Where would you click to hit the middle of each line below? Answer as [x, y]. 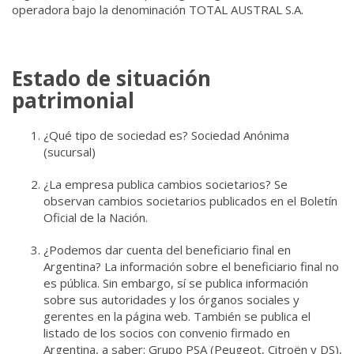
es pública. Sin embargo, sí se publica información [176, 283]
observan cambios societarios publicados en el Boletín [190, 201]
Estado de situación [111, 78]
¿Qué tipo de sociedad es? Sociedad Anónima [166, 135]
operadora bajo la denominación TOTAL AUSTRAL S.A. [158, 9]
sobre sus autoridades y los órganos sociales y [171, 299]
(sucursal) [70, 152]
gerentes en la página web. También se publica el [177, 316]
